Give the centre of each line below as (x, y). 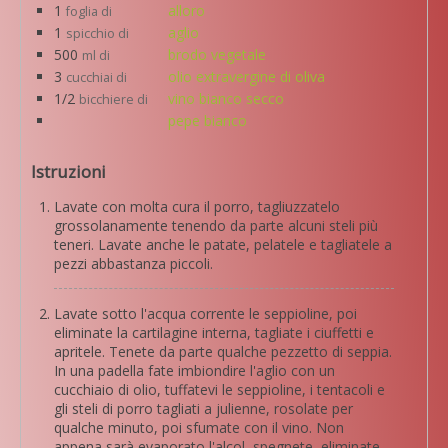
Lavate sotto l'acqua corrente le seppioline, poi (205, 313)
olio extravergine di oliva (246, 76)
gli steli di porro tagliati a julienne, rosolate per (203, 408)
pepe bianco (207, 120)
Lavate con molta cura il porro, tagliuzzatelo (197, 206)
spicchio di (97, 33)
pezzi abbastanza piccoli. (133, 263)
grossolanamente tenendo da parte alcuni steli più (216, 225)
